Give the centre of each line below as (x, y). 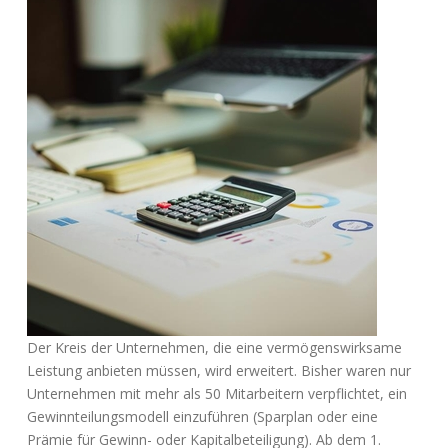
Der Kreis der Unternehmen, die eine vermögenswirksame (214, 347)
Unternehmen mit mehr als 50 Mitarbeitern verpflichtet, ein (217, 393)
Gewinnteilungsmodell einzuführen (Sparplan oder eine (202, 416)
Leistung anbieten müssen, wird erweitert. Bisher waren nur (219, 370)
